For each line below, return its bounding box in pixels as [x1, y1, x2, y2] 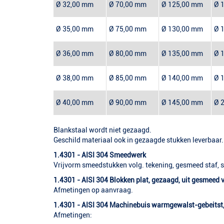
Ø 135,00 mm [161, 49, 203, 58]
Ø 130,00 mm [161, 25, 203, 33]
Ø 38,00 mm [56, 74, 93, 82]
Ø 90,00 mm [109, 98, 146, 107]
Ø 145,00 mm [161, 98, 203, 107]
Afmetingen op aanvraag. [53, 186, 133, 194]
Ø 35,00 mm [56, 25, 93, 33]
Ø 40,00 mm [56, 98, 93, 107]
